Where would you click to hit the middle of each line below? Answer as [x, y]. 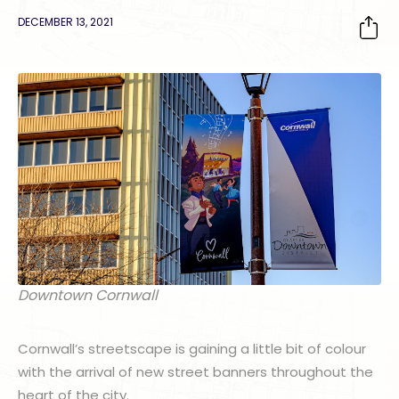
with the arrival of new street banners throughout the [195, 372]
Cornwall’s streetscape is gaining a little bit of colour [192, 349]
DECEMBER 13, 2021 [65, 22]
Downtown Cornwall [88, 296]
